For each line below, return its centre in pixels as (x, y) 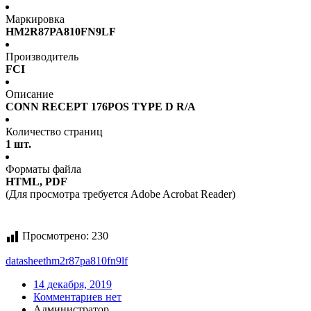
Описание (30, 94)
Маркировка (35, 19)
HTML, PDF (36, 182)
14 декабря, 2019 (73, 285)
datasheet (26, 261)
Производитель (42, 57)
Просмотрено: (56, 236)
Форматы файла (43, 169)
